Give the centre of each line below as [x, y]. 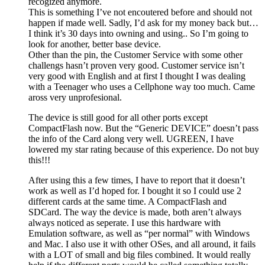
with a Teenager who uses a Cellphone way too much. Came [142, 86]
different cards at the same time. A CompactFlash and [127, 201]
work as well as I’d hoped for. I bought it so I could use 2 [135, 190]
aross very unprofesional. [75, 97]
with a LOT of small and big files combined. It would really [140, 254]
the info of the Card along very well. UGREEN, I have [131, 138]
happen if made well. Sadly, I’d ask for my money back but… [143, 22]
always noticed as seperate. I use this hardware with [125, 222]
